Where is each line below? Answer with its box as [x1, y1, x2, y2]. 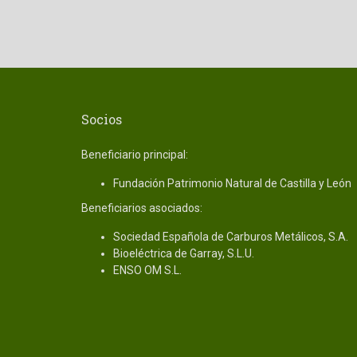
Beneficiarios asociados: [81, 202, 202, 215]
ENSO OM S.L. [113, 264, 182, 277]
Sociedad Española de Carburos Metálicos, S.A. [113, 230, 348, 244]
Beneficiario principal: [81, 148, 188, 162]
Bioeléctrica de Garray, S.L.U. [113, 247, 254, 261]
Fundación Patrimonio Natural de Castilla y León [113, 177, 351, 190]
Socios [81, 111, 122, 128]
